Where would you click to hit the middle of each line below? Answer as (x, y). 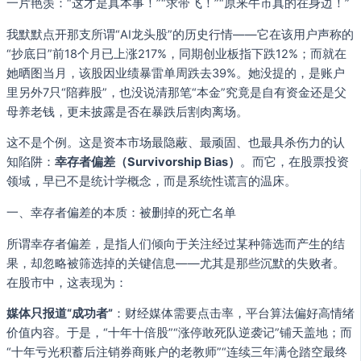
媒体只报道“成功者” (60, 314)
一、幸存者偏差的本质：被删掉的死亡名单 (121, 213)
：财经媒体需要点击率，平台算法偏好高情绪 (234, 314)
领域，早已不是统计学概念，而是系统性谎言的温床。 (151, 182)
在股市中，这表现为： (67, 282)
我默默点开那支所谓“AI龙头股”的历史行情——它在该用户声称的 (180, 34)
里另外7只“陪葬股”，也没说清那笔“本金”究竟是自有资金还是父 (176, 92)
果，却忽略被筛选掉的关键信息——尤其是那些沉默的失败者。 (176, 263)
